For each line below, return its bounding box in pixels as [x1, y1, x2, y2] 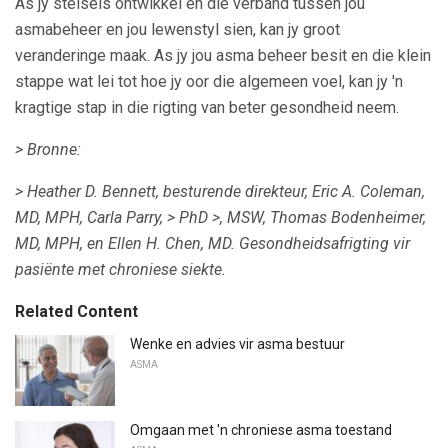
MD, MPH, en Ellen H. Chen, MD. [15, 233, 235, 253]
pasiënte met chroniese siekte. [15, 259, 226, 279]
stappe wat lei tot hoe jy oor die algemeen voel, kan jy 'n [15, 71, 403, 91]
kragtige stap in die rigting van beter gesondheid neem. [15, 97, 399, 117]
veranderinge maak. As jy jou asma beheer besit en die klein [15, 45, 431, 65]
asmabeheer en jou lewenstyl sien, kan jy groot [15, 19, 340, 39]
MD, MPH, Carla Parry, [15, 207, 163, 227]
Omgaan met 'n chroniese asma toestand [130, 422, 392, 439]
